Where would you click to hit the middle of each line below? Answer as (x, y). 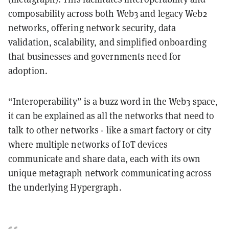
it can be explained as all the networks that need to (111, 116)
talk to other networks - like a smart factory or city (110, 130)
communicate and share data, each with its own (105, 158)
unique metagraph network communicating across (110, 173)
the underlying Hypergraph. (67, 187)
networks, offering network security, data (92, 28)
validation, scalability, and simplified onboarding (108, 42)
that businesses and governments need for (95, 56)
